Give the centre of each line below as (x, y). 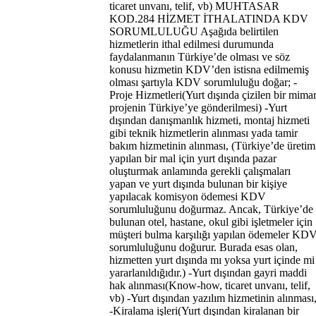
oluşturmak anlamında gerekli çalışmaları (200, 171)
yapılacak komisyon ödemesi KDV (188, 196)
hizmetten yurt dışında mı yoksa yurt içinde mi (212, 260)
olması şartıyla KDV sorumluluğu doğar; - (203, 82)
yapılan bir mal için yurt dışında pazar (193, 158)
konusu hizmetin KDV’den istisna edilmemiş (209, 69)
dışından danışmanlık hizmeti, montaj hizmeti (209, 120)
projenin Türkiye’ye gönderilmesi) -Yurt (198, 107)
